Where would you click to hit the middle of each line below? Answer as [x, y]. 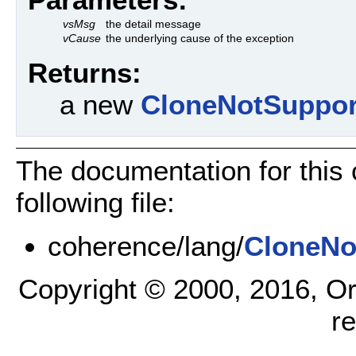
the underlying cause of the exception [200, 39]
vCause [82, 39]
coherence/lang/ [146, 246]
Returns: [85, 73]
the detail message [153, 24]
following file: [95, 203]
